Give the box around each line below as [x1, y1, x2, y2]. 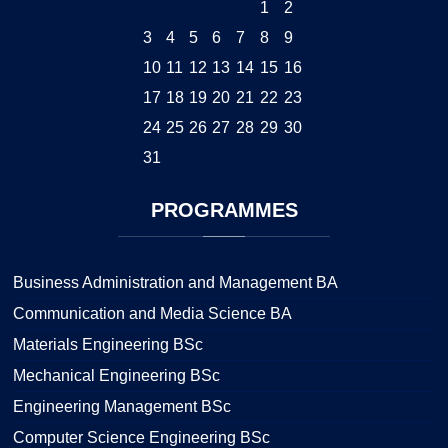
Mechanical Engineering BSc [12, 366, 220, 384]
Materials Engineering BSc [12, 335, 203, 353]
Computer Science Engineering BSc [12, 428, 270, 446]
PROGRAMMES [150, 198, 298, 221]
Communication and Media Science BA [12, 304, 292, 322]
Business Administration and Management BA [12, 273, 338, 291]
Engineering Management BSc [12, 397, 231, 415]
